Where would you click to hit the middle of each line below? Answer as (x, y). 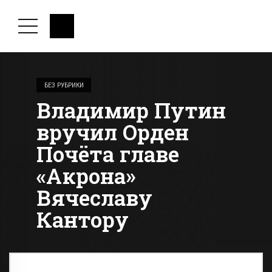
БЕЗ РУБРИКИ (64, 85)
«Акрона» (86, 176)
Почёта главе (108, 154)
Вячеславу (94, 198)
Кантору (83, 219)
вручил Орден (113, 132)
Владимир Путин (131, 110)
